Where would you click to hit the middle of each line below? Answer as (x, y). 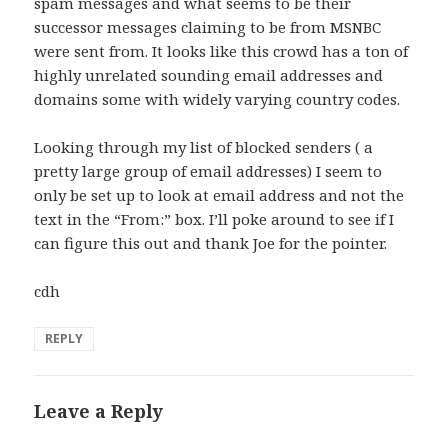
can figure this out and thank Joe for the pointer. (211, 242)
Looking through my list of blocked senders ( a (204, 146)
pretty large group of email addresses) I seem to (208, 170)
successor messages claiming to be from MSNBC (208, 26)
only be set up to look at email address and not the (219, 194)
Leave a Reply (99, 410)
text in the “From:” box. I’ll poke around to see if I (214, 218)
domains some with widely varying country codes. (217, 98)
